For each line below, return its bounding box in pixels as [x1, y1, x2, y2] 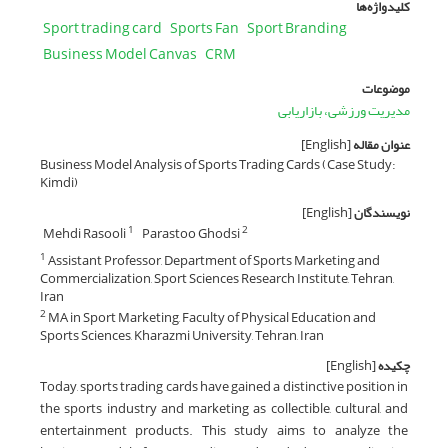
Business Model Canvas [43, 41, 197, 69]
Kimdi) [40, 169, 78, 195]
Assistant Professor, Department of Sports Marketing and [46, 247, 380, 273]
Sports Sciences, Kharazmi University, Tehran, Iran [40, 322, 324, 348]
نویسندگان [354, 199, 410, 225]
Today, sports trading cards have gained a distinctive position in [40, 373, 408, 399]
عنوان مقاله [353, 132, 410, 158]
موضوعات [362, 76, 410, 102]
